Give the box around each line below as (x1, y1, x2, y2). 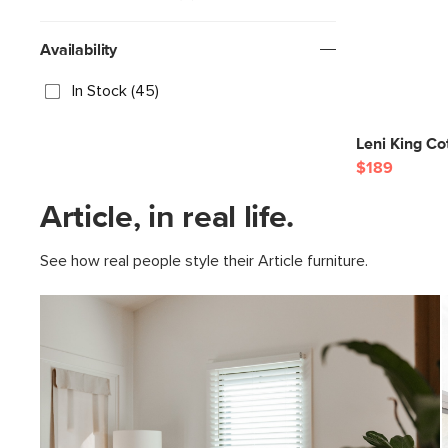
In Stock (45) (72, 83, 159, 99)
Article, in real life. (40, 202, 294, 234)
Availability (40, 42, 118, 58)
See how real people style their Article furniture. (40, 253, 368, 269)
